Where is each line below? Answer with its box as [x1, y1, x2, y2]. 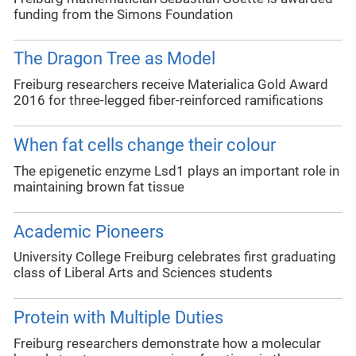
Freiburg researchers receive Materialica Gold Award [14, 77, 328, 93]
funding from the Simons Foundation [14, 6, 233, 22]
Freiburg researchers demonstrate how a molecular [14, 335, 321, 351]
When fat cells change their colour [14, 135, 276, 156]
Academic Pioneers [14, 221, 164, 242]
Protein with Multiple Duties [14, 308, 223, 328]
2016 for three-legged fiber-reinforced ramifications [14, 93, 323, 109]
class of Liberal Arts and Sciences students [14, 265, 273, 281]
